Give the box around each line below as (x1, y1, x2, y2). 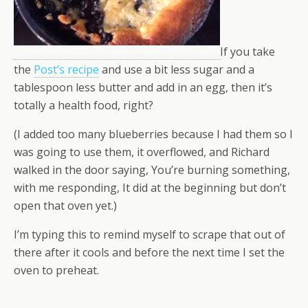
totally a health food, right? (14, 98, 153, 113)
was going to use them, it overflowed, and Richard (14, 144, 269, 159)
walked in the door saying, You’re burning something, (14, 162, 290, 177)
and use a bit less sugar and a (99, 62, 254, 77)
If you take (220, 44, 275, 59)
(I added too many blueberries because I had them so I (14, 126, 293, 142)
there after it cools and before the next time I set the (14, 245, 285, 260)
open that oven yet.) (14, 198, 117, 213)
